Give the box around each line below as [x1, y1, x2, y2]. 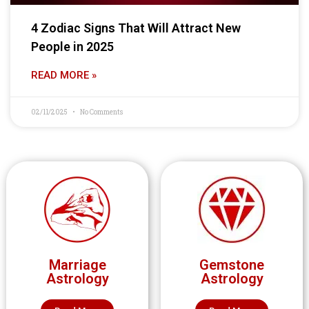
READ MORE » [31, 69, 97, 82]
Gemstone [199, 257, 264, 274]
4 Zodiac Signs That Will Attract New [31, 21, 241, 36]
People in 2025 [31, 39, 114, 54]
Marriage [48, 257, 106, 274]
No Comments [79, 108, 123, 117]
